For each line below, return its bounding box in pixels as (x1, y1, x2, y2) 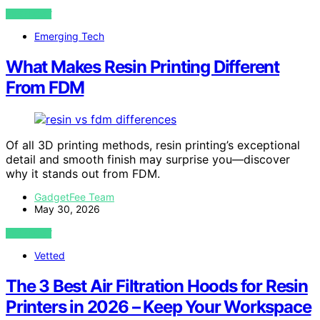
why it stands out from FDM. (6, 166, 160, 181)
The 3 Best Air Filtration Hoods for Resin (6, 276, 308, 297)
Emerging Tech (34, 30, 104, 43)
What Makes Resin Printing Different (6, 56, 279, 78)
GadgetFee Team (34, 191, 114, 204)
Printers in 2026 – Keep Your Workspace (6, 296, 311, 318)
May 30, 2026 (34, 203, 100, 216)
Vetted (34, 249, 65, 262)
